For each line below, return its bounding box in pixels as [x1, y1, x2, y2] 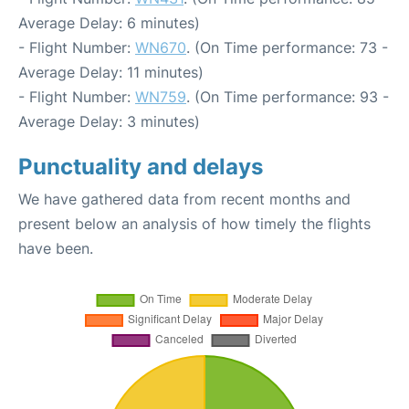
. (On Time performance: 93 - [186, 87, 389, 106]
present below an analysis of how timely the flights [18, 214, 371, 233]
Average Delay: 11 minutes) [18, 62, 204, 81]
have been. [18, 238, 93, 257]
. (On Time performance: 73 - [186, 37, 388, 57]
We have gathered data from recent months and [18, 189, 351, 208]
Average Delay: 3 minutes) [18, 111, 200, 131]
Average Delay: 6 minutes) [18, 13, 200, 32]
